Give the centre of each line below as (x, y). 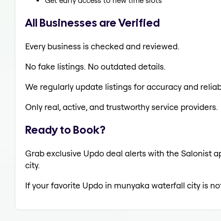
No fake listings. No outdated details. (95, 66)
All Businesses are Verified (92, 22)
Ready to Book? (65, 130)
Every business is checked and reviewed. (102, 46)
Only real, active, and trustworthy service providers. (122, 107)
